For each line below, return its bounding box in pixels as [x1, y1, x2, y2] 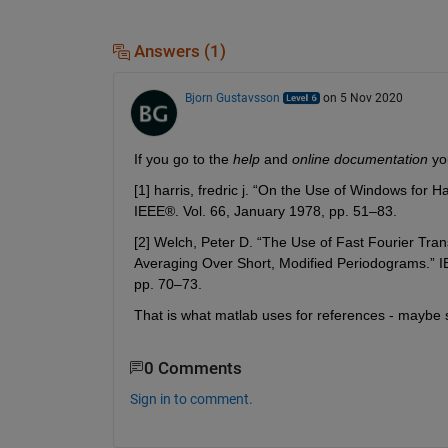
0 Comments [143, 358, 242, 378]
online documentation [291, 150, 428, 167]
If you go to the [133, 150, 233, 167]
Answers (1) [129, 41, 226, 61]
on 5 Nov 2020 [322, 90, 403, 105]
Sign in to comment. [129, 391, 253, 408]
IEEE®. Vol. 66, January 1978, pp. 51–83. [133, 202, 397, 219]
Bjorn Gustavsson [184, 90, 280, 105]
